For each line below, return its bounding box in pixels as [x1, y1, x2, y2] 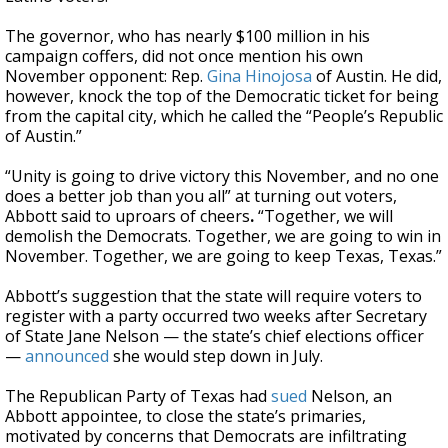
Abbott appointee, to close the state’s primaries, [5, 405, 366, 427]
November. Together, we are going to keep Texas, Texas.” [5, 245, 442, 267]
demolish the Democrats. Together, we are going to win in [5, 225, 441, 247]
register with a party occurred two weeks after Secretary [5, 305, 427, 327]
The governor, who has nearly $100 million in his [5, 25, 370, 47]
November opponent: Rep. [5, 65, 207, 87]
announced [25, 345, 109, 367]
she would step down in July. [109, 345, 323, 367]
